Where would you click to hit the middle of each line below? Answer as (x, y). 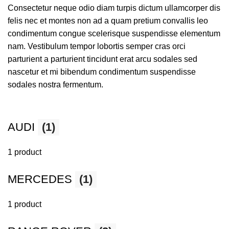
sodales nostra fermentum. (55, 85)
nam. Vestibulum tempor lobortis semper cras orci (97, 46)
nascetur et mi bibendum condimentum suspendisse (102, 72)
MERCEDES (41, 179)
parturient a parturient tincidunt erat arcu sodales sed (102, 59)
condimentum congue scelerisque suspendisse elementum (114, 33)
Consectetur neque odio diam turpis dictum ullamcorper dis (114, 8)
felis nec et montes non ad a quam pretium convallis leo (108, 21)
